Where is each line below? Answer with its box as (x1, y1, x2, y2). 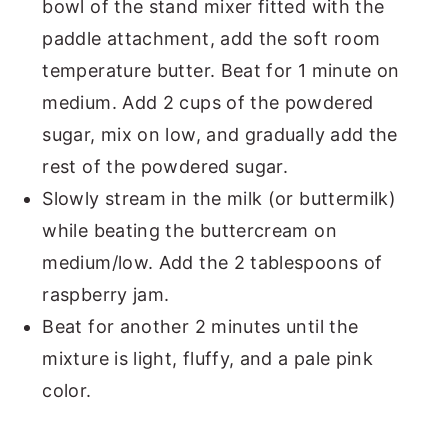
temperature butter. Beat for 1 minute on (42, 59, 400, 81)
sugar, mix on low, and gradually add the (42, 123, 398, 145)
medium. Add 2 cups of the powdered (42, 91, 374, 113)
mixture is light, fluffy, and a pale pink (42, 347, 374, 369)
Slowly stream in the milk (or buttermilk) (42, 187, 397, 209)
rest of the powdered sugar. (42, 155, 289, 177)
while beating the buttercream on (42, 219, 337, 241)
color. (42, 379, 92, 401)
